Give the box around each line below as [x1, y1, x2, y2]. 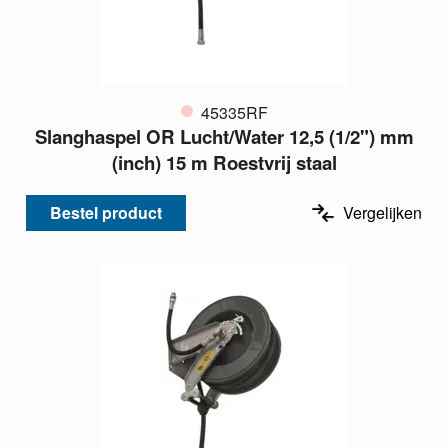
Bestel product [50, 201, 162, 225]
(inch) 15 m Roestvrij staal [111, 149, 337, 177]
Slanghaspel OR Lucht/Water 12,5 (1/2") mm [34, 123, 414, 151]
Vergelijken [343, 201, 422, 225]
